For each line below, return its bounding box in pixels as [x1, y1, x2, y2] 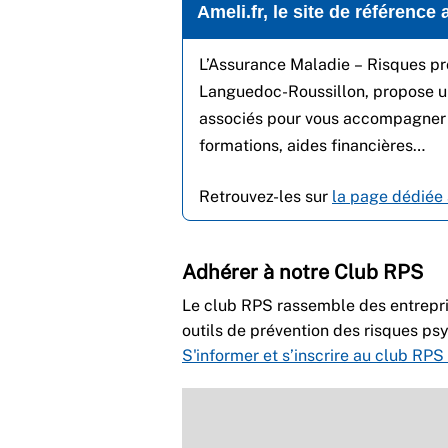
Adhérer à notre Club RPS [182, 259, 423, 284]
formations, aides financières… [199, 135, 429, 155]
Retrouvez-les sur [199, 186, 332, 206]
